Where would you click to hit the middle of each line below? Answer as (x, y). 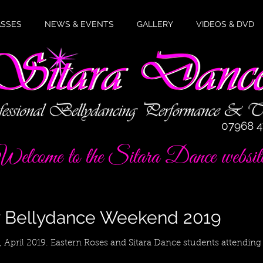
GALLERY (155, 24)
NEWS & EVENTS (79, 24)
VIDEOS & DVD (225, 24)
